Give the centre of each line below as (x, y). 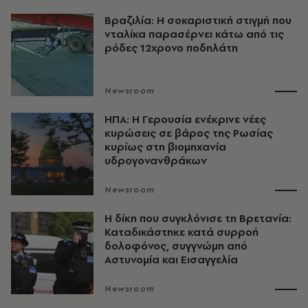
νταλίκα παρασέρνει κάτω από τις (194, 34)
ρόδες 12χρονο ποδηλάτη (171, 48)
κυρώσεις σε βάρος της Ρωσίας (189, 133)
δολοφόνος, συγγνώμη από (176, 246)
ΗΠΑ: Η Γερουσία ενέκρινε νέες (185, 119)
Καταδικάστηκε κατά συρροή (181, 232)
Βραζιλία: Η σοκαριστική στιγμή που (198, 20)
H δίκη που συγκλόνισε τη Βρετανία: (198, 218)
